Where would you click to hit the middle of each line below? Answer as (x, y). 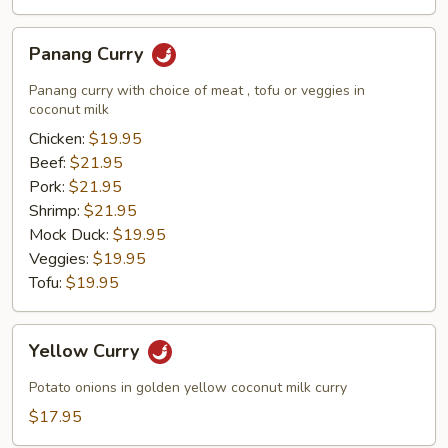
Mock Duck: (71, 234)
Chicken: (59, 138)
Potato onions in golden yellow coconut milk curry (188, 387)
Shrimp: (56, 210)
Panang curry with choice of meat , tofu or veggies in (197, 90)
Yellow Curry (86, 350)
